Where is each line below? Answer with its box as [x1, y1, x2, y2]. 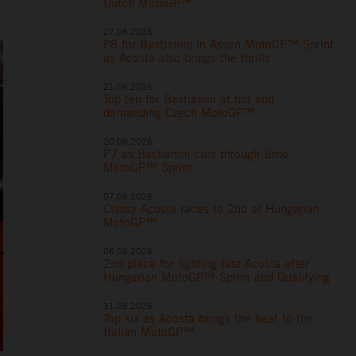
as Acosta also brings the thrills [103, 49, 271, 65]
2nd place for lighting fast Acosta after [103, 255, 310, 271]
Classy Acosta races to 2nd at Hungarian [103, 200, 320, 216]
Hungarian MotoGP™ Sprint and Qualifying [103, 269, 331, 284]
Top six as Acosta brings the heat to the [103, 310, 314, 326]
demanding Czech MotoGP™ [103, 104, 256, 120]
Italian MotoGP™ [103, 323, 195, 339]
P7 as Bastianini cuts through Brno [103, 145, 289, 161]
